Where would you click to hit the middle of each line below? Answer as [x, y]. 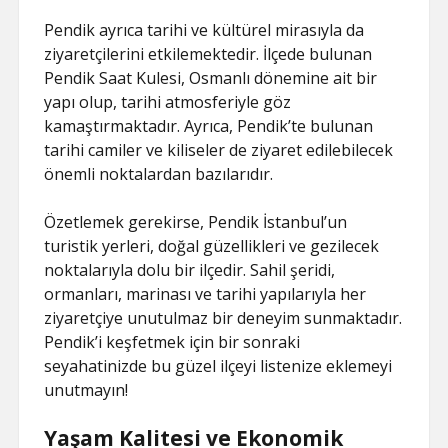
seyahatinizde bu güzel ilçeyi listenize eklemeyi [218, 366]
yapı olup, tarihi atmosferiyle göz [168, 102]
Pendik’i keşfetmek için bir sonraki [172, 342]
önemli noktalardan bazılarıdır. [159, 174]
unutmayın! [86, 390]
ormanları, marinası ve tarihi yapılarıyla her [205, 294]
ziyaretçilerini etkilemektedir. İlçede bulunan [208, 54]
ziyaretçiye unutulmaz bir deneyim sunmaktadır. [223, 318]
